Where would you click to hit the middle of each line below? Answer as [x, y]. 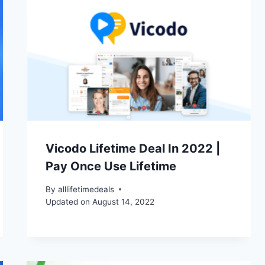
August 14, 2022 [123, 201]
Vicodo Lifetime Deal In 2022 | [133, 149]
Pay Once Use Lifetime [111, 167]
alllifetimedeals [86, 189]
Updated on [68, 201]
